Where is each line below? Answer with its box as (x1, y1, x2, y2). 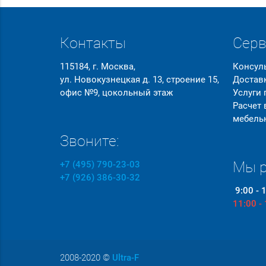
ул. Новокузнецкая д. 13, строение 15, (59, 74, 219, 85)
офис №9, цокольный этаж (59, 87, 173, 99)
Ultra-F (112, 252, 139, 264)
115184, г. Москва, (59, 61, 135, 72)
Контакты (59, 34, 126, 52)
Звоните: (59, 132, 119, 150)
